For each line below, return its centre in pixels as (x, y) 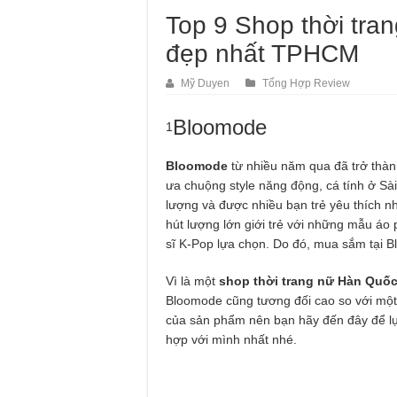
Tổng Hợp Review (306, 83)
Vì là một (192, 280)
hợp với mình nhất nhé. (231, 339)
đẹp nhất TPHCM (262, 53)
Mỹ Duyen (205, 83)
